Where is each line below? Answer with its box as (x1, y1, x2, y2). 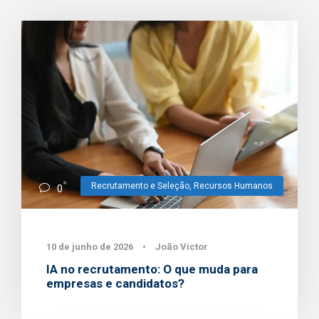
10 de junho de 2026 (46, 241, 133, 253)
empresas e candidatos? (46, 276, 184, 291)
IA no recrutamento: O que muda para (46, 262, 258, 277)
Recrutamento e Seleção (91, 181, 189, 192)
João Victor (155, 241, 208, 253)
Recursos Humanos (194, 181, 273, 192)
